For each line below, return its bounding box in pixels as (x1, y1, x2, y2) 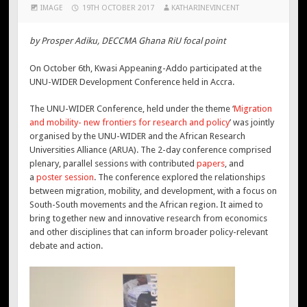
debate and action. (29, 241, 103, 251)
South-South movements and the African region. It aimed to (29, 199, 264, 210)
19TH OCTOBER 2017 (82, 3, 155, 12)
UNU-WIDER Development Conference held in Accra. (29, 76, 235, 87)
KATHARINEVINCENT (171, 3, 240, 12)
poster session (36, 172, 95, 183)
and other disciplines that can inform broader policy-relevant (29, 227, 269, 238)
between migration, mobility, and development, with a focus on (29, 186, 278, 197)
